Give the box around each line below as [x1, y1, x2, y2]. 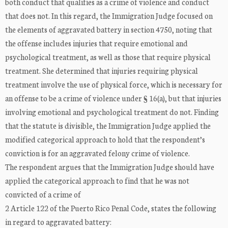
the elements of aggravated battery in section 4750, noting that [5, 24, 212, 35]
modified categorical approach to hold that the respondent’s [5, 134, 205, 145]
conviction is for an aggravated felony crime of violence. [5, 148, 190, 159]
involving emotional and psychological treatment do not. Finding [5, 106, 219, 118]
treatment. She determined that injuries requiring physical [5, 65, 198, 76]
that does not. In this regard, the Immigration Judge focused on [5, 10, 213, 21]
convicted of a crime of [5, 189, 81, 200]
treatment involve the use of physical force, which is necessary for [5, 79, 222, 90]
